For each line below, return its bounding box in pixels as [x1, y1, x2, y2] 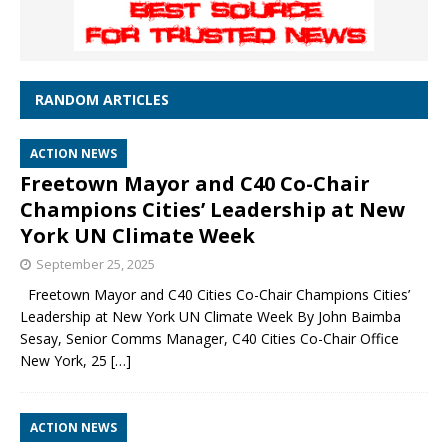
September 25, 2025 [36, 255, 155, 274]
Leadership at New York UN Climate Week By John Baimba [20, 307, 401, 327]
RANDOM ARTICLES [35, 90, 169, 110]
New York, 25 [20, 351, 111, 371]
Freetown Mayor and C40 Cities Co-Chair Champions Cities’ [20, 285, 410, 305]
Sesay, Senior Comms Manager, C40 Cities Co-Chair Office [20, 329, 399, 349]
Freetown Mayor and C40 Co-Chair [20, 170, 370, 198]
